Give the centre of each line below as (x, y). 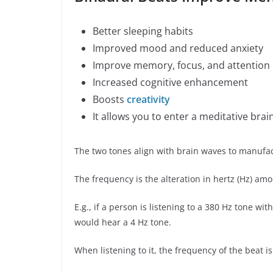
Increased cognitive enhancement (170, 83)
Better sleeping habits (143, 31)
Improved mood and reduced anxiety (178, 48)
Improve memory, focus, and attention (181, 66)
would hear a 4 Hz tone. (123, 222)
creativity (148, 100)
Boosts (110, 100)
